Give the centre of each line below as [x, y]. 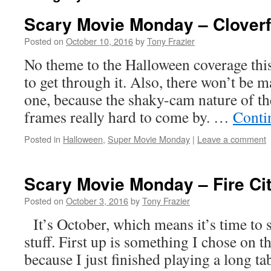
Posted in [42, 139]
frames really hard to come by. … [129, 117]
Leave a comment [232, 139]
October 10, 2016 [100, 41]
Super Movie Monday [149, 139]
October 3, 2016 [97, 201]
